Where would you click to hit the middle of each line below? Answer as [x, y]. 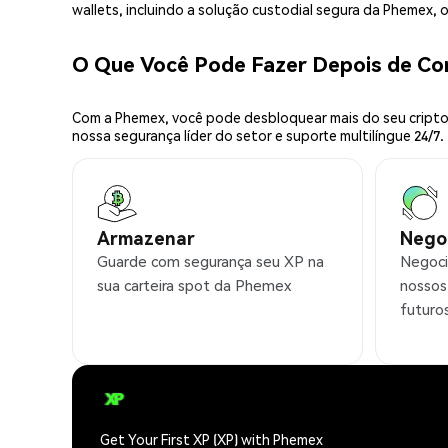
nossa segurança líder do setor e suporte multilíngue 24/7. [258, 135]
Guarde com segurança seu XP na [210, 261]
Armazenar [146, 238]
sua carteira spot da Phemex [194, 285]
